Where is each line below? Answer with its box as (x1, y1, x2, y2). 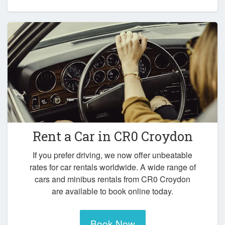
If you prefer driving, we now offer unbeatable (33, 149, 192, 161)
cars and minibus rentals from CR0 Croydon (35, 173, 190, 185)
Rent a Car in (32, 127, 114, 145)
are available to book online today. (52, 185, 173, 197)
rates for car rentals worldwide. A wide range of (29, 161, 196, 173)
